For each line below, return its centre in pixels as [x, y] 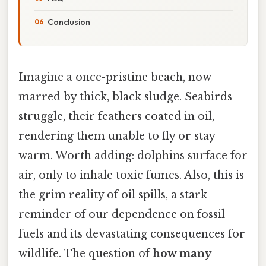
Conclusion [69, 22]
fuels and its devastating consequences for [132, 234]
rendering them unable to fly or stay [117, 136]
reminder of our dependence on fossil [122, 214]
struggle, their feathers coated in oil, [116, 116]
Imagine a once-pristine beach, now [115, 77]
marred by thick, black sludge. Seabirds [125, 96]
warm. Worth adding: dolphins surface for [133, 155]
